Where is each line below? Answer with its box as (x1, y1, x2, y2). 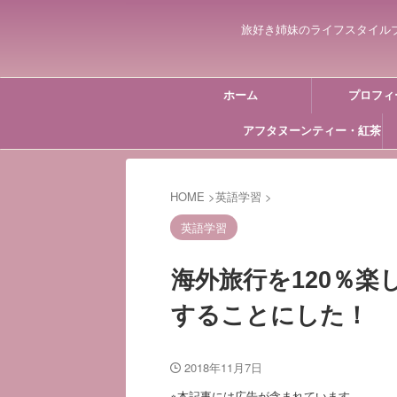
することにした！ (171, 302, 369, 329)
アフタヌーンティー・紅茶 (242, 124, 381, 137)
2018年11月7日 (184, 359, 262, 376)
